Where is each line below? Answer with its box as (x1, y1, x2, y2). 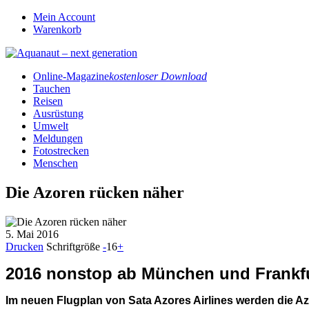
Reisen (33, 95, 63, 107)
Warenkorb (33, 23, 81, 35)
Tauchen (33, 83, 70, 94)
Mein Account (33, 11, 95, 23)
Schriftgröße (46, 240, 103, 252)
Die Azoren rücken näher (6, 183, 184, 201)
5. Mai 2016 (6, 228, 59, 240)
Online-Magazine (33, 70, 109, 82)
